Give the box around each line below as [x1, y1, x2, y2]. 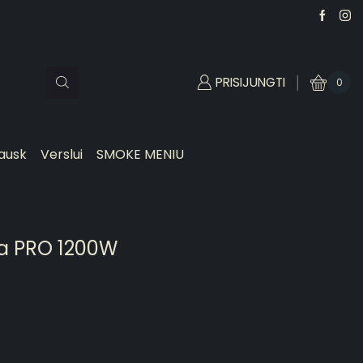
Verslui [41, 145, 83, 164]
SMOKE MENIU [96, 145, 185, 164]
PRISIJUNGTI [216, 73, 286, 91]
